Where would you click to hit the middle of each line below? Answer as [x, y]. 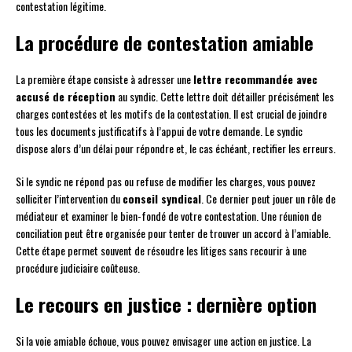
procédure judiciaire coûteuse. [78, 267]
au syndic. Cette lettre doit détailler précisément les [225, 96]
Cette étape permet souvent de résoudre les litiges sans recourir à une [161, 250]
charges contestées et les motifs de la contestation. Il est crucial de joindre [171, 113]
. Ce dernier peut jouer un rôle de [268, 198]
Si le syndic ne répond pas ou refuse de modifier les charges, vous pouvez [166, 181]
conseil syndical [162, 198]
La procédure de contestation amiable [165, 42]
